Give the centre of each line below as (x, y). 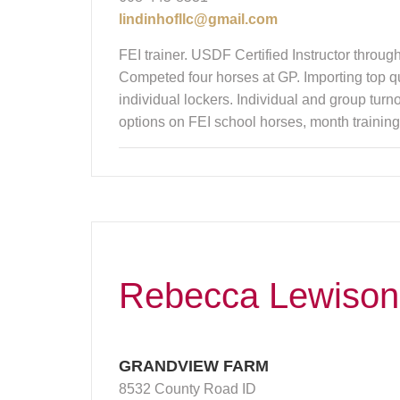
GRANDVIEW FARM (194, 366)
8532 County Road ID (187, 388)
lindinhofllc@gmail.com (198, 19)
